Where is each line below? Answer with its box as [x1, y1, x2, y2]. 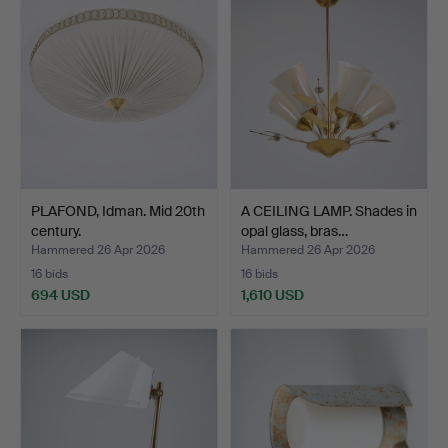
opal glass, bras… [241, 222, 348, 241]
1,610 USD [241, 286, 304, 305]
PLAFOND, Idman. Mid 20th [31, 202, 205, 221]
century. [31, 222, 81, 241]
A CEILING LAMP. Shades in [241, 202, 417, 221]
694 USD [31, 286, 90, 305]
